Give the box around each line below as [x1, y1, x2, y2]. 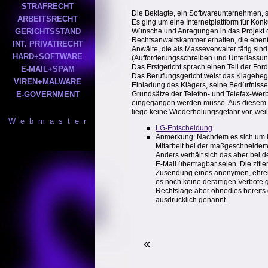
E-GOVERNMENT [16, 90, 80, 99]
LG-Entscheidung [156, 124, 212, 132]
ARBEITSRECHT [17, 14, 78, 23]
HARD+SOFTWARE [13, 52, 83, 61]
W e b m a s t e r [8, 117, 87, 126]
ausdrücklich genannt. [156, 196, 227, 204]
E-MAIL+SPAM [20, 65, 75, 74]
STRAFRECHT [22, 2, 74, 11]
